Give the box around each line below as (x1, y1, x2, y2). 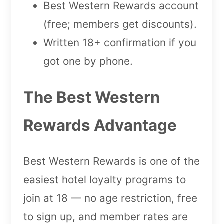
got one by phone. (43, 54, 133, 67)
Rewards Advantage (23, 115, 177, 135)
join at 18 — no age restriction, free (23, 192, 197, 205)
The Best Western (23, 87, 160, 107)
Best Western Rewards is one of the (23, 155, 200, 168)
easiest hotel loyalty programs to (23, 173, 186, 186)
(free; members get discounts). (43, 17, 197, 30)
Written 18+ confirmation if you (43, 36, 196, 49)
